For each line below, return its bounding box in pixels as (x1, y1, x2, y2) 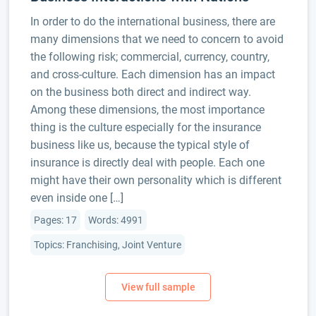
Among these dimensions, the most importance (30, 103, 265, 116)
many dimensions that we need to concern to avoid (30, 32, 284, 46)
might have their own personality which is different (30, 174, 281, 187)
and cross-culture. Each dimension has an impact (30, 68, 275, 81)
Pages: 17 (33, 214, 77, 226)
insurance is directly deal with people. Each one (30, 156, 265, 169)
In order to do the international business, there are (30, 15, 275, 28)
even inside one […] (30, 191, 123, 205)
